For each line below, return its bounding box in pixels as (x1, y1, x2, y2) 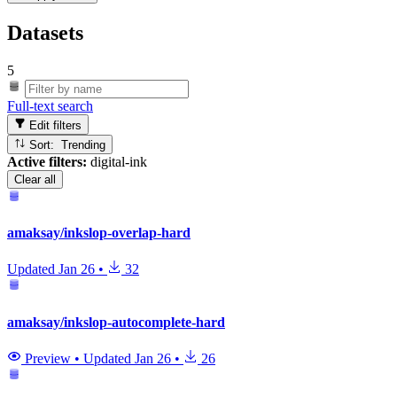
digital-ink (87, 153, 147, 169)
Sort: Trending (61, 137, 106, 152)
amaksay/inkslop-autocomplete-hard (7, 314, 225, 330)
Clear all (14, 172, 56, 186)
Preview (21, 350, 74, 366)
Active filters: (7, 153, 87, 169)
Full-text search (7, 98, 93, 114)
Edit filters (26, 118, 82, 132)
